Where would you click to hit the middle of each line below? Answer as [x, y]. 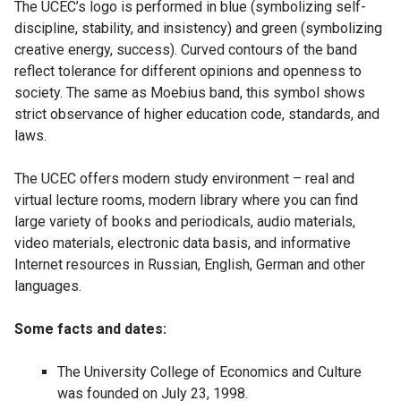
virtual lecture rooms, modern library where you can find [186, 200]
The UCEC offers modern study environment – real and [184, 178]
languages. [47, 286]
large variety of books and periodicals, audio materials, [184, 221]
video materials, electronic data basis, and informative [182, 243]
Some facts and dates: [90, 328]
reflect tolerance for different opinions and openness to [188, 71]
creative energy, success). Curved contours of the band [185, 49]
